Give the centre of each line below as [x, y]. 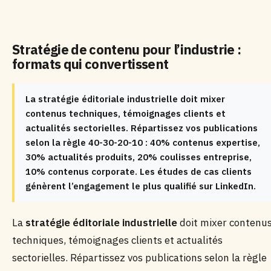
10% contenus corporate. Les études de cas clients [139, 171]
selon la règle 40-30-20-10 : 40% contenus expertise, [143, 142]
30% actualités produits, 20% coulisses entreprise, [139, 157]
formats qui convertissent [90, 64]
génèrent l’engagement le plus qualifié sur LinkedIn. [141, 186]
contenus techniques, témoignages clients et [126, 113]
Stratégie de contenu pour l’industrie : [127, 49]
